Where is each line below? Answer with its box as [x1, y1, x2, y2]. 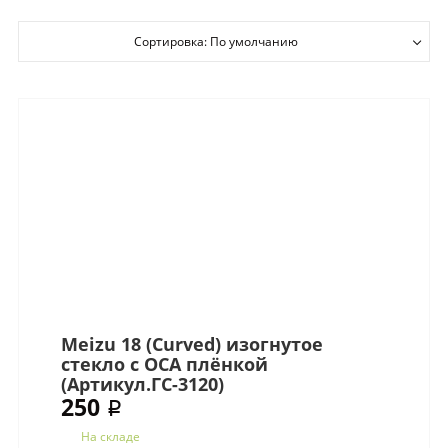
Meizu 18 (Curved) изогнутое [61, 332, 324, 357]
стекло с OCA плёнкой [61, 352, 269, 377]
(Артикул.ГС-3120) [61, 372, 225, 397]
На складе [78, 427, 141, 444]
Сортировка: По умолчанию [133, 33, 298, 50]
